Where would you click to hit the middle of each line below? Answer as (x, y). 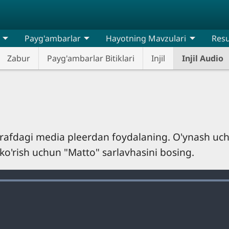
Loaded (164, 182)
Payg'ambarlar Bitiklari (90, 58)
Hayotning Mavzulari (146, 38)
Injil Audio (202, 58)
